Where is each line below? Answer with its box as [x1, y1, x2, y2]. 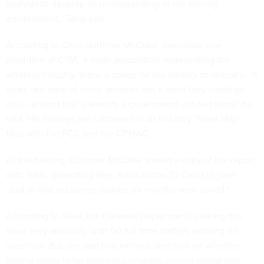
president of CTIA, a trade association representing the [6, 53, 230, 67]
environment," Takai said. [6, 12, 107, 25]
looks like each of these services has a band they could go [6, 82, 245, 96]
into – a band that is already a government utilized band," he [6, 97, 252, 111]
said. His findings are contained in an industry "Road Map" [6, 112, 241, 126]
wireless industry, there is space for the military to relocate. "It [6, 68, 258, 81]
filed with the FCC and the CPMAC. [6, 127, 150, 140]
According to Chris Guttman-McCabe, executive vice [6, 38, 222, 52]
